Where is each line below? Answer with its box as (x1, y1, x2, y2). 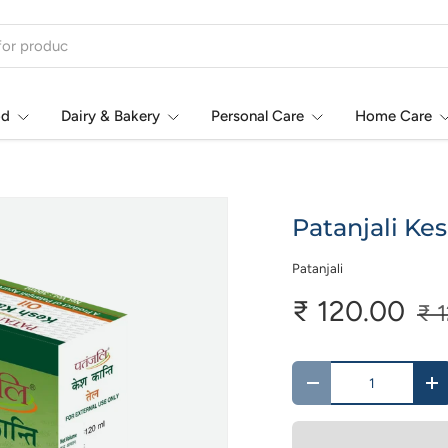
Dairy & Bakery (61, 107, 160, 125)
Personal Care (211, 107, 304, 125)
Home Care (355, 107, 432, 125)
